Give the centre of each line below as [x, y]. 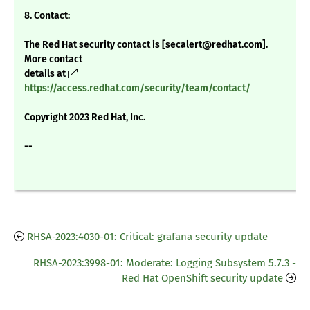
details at [46, 74]
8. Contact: [47, 16]
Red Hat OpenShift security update [202, 279]
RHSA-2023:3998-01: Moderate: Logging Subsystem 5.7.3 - [165, 263]
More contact [53, 60]
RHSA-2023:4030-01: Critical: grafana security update [147, 237]
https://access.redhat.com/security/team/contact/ [137, 89]
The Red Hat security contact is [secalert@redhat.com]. [146, 45]
